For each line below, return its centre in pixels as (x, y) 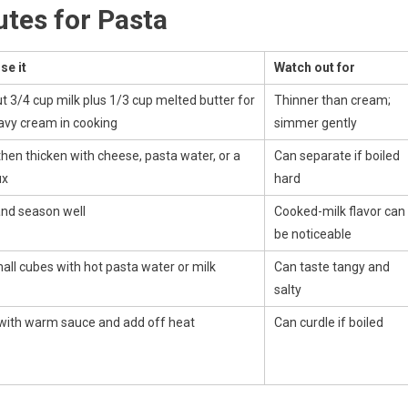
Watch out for (315, 67)
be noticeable (313, 234)
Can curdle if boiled (329, 322)
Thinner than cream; (332, 100)
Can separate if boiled (337, 155)
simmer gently (316, 122)
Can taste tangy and (332, 266)
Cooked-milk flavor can (340, 211)
